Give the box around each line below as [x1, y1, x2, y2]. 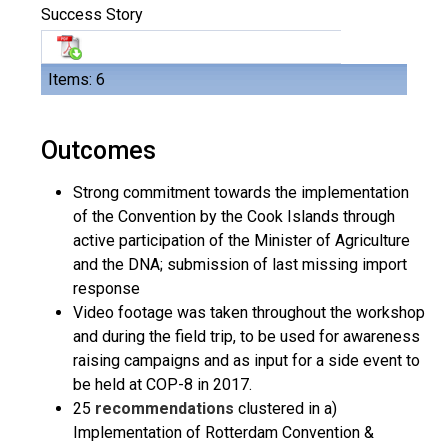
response [73, 279, 140, 298]
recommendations [95, 399, 234, 418]
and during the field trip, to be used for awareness [73, 327, 420, 346]
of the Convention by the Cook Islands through [73, 207, 395, 226]
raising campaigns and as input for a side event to [73, 351, 420, 370]
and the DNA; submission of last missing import [73, 255, 407, 274]
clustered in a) [234, 399, 337, 418]
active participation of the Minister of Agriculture [73, 231, 410, 250]
